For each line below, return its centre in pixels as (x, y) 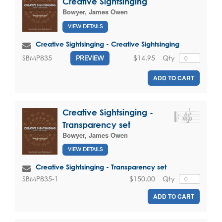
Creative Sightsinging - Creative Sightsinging (108, 44)
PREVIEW (90, 58)
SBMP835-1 (40, 178)
